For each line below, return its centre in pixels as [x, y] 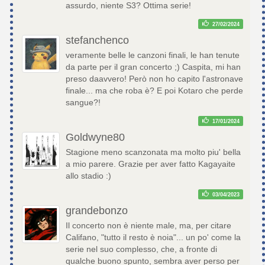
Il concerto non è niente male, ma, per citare [148, 226]
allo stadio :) [88, 176]
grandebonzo [97, 211]
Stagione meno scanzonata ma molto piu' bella [153, 152]
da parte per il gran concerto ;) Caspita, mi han [153, 67]
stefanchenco [97, 41]
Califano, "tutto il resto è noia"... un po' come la [153, 237]
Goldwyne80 [95, 138]
